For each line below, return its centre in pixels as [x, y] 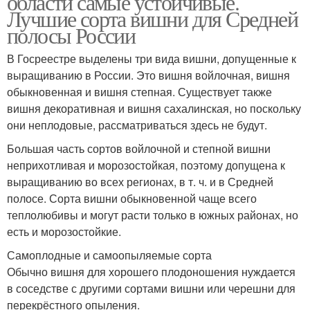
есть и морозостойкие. [64, 231]
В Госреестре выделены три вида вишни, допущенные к [152, 58]
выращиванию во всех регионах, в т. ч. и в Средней [140, 182]
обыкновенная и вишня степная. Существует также [139, 92]
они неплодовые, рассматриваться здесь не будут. [137, 125]
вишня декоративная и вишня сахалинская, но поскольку [154, 108]
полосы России [71, 35]
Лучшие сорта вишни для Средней [152, 18]
